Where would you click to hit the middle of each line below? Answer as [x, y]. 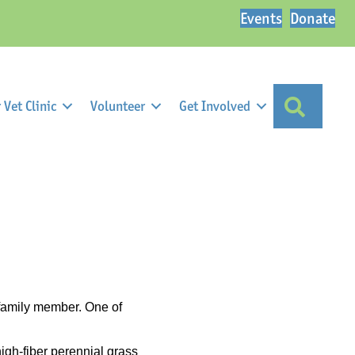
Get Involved [214, 106]
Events [261, 18]
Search [332, 104]
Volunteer [117, 106]
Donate [313, 18]
